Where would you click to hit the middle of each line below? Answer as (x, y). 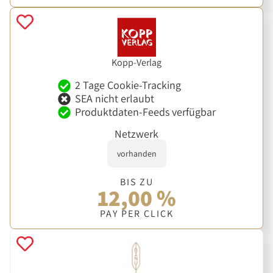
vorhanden (136, 153)
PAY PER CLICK (136, 213)
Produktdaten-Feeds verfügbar (145, 112)
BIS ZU (136, 182)
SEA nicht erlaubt (114, 99)
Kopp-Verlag (136, 62)
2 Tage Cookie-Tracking (128, 85)
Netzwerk (136, 133)
